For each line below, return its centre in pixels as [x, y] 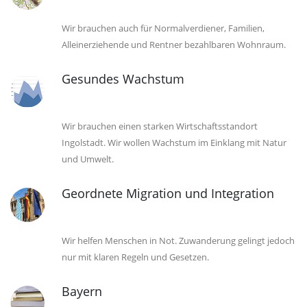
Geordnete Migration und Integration [168, 193]
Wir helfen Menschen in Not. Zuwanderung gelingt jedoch [178, 241]
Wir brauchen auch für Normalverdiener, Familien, [163, 28]
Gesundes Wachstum [123, 79]
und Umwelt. [88, 159]
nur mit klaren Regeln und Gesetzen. [135, 257]
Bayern [82, 291]
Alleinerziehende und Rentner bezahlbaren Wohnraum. [174, 45]
